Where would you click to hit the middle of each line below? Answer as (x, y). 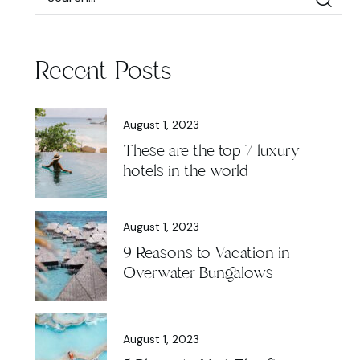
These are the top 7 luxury (211, 151)
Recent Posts (102, 70)
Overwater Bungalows (198, 273)
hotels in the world (185, 171)
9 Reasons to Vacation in (206, 253)
